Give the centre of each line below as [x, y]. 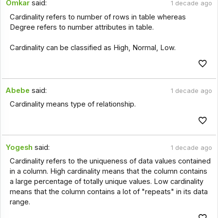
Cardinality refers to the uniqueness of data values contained [110, 161]
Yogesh [19, 147]
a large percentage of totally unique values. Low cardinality [106, 181]
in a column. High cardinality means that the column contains [108, 171]
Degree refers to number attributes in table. [82, 27]
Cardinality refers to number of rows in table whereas [98, 17]
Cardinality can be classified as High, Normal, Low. [92, 47]
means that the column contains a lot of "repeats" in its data [109, 191]
